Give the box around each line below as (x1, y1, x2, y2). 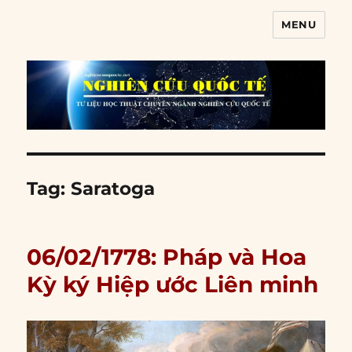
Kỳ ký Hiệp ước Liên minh (27, 271, 319, 299)
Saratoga (71, 178, 156, 200)
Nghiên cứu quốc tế (27, 24, 218, 47)
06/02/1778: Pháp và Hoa (27, 244, 307, 271)
